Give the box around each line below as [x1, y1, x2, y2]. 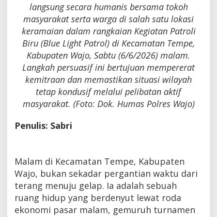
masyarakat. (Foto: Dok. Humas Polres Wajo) [22, 97, 195, 109]
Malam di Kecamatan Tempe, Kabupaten [15, 155, 185, 167]
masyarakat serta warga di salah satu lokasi [23, 13, 194, 25]
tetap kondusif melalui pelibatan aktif [36, 85, 181, 97]
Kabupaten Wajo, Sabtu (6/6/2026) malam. [27, 49, 190, 61]
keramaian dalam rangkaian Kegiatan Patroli [21, 25, 196, 37]
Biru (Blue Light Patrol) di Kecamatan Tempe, [22, 37, 195, 49]
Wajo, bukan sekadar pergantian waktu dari [15, 167, 198, 179]
